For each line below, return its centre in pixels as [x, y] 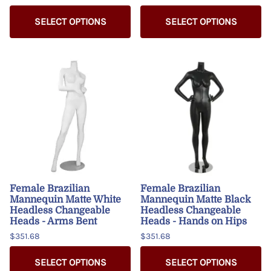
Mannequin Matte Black [196, 199]
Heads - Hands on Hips [194, 221]
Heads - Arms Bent [53, 221]
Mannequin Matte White [65, 199]
